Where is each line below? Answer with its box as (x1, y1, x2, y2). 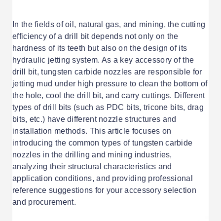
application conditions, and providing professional (12, 174, 193, 183)
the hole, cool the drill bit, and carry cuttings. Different (12, 91, 205, 100)
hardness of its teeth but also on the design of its (12, 44, 187, 53)
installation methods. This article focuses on (12, 127, 172, 136)
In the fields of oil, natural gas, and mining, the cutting (12, 20, 206, 29)
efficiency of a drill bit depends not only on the (12, 32, 179, 41)
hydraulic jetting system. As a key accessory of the (12, 56, 194, 65)
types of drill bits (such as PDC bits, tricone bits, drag (12, 103, 204, 112)
